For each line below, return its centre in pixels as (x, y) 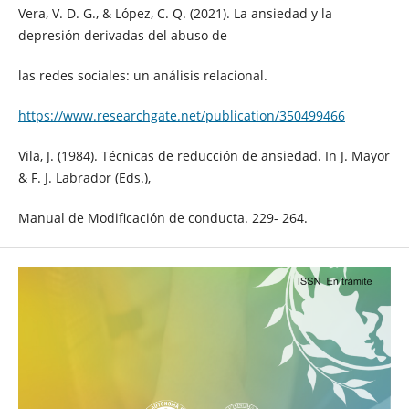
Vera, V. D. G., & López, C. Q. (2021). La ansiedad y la (175, 13)
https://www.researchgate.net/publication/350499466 (181, 115)
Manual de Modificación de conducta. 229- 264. (163, 217)
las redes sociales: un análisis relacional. (142, 75)
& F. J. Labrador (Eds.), (84, 177)
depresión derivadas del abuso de (122, 35)
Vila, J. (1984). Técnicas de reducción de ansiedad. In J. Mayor (204, 155)
